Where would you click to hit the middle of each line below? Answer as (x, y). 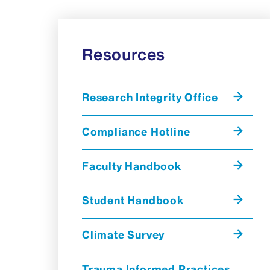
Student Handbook (133, 200)
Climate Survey (124, 235)
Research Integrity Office (150, 97)
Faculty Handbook (132, 166)
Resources (124, 54)
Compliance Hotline (136, 132)
